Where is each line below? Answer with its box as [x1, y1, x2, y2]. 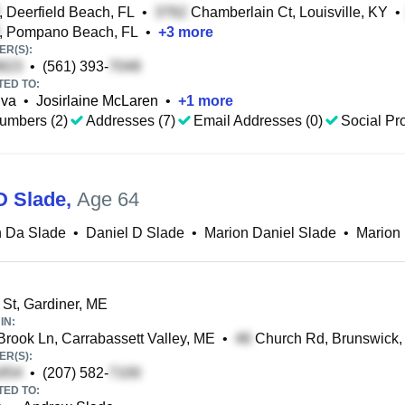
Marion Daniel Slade [204, 225, 336, 240]
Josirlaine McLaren [36, 93, 158, 108]
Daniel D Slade [86, 225, 184, 240]
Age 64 [77, 188, 139, 211]
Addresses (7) [86, 113, 175, 128]
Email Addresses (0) [193, 113, 323, 128]
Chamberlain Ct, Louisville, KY [187, 5, 388, 20]
